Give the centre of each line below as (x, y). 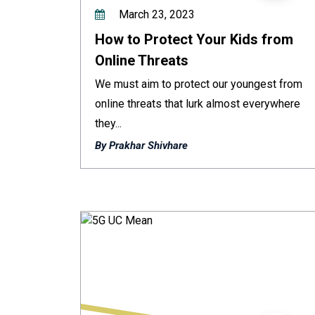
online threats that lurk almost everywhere (198, 104)
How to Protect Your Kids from (194, 39)
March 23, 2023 (155, 14)
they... (108, 123)
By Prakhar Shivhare (141, 146)
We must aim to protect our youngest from (199, 84)
